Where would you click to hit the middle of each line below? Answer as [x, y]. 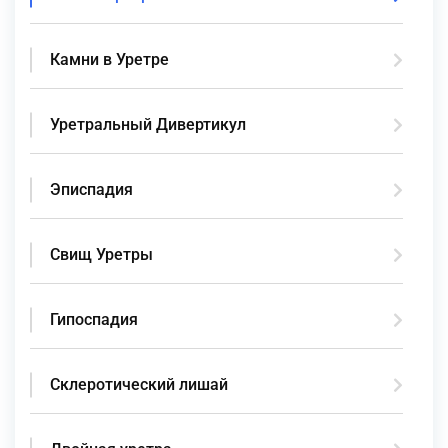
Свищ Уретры [101, 254]
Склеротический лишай [139, 384]
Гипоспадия [94, 319]
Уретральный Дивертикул [148, 124]
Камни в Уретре [109, 59]
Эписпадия [91, 189]
